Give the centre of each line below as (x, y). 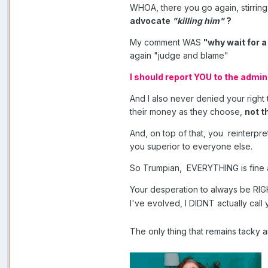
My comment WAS (167, 42)
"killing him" (199, 21)
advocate (151, 21)
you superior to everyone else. (191, 147)
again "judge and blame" (179, 56)
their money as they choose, (187, 112)
